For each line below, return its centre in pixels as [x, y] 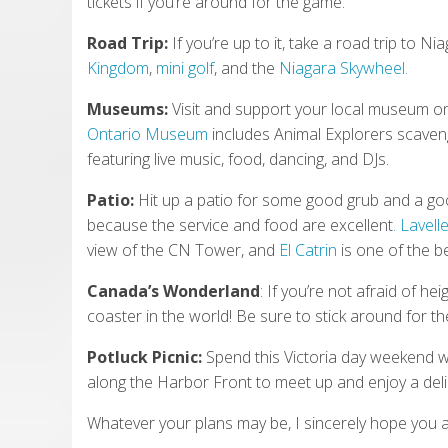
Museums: [129, 108]
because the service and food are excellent [240, 224]
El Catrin [308, 249]
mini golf [185, 67]
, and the [246, 67]
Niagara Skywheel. [343, 67]
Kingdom [118, 67]
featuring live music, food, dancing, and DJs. [238, 158]
